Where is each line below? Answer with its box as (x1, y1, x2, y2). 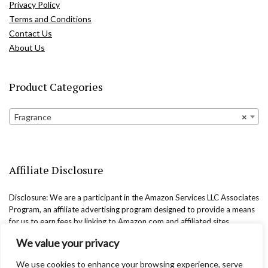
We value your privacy (16, 236, 119, 249)
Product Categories (9, 79, 103, 94)
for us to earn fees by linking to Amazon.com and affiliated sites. (9, 216, 231, 226)
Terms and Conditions (9, 13, 92, 24)
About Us (9, 42, 45, 53)
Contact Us (9, 28, 52, 38)
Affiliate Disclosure (9, 162, 103, 177)
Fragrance (14, 111, 51, 122)
